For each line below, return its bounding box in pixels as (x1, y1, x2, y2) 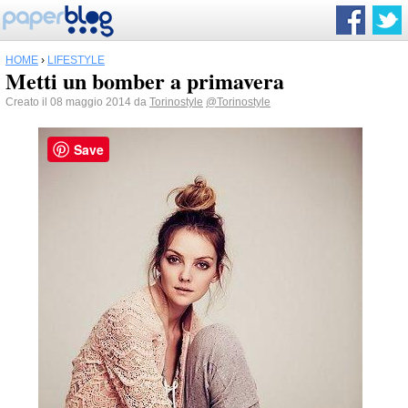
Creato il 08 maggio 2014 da (5, 96, 149, 108)
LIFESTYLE (47, 54, 105, 66)
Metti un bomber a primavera (5, 65, 284, 97)
